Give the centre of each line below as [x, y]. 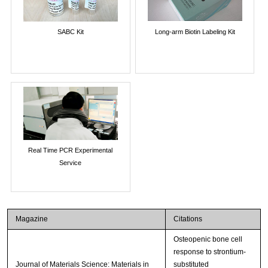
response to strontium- [209, 252]
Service [71, 162]
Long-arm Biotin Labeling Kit [195, 31]
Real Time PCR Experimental [71, 150]
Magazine [31, 219]
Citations [188, 219]
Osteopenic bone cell [208, 240]
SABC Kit [70, 31]
